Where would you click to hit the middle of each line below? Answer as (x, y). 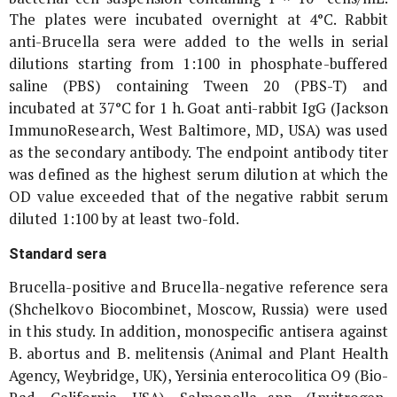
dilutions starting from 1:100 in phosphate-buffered (198, 64)
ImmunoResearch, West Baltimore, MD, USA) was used (198, 131)
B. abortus (44, 354)
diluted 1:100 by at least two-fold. (125, 219)
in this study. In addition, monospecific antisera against (198, 332)
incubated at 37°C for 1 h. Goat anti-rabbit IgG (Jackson (198, 109)
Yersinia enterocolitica (251, 376)
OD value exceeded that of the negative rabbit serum (198, 197)
